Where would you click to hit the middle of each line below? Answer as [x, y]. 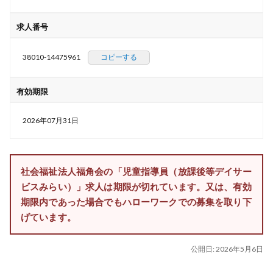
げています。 [48, 217]
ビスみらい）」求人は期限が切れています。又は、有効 [136, 186]
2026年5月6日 [239, 249]
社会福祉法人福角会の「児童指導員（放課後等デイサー [136, 171]
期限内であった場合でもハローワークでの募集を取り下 [136, 202]
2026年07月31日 [51, 120]
